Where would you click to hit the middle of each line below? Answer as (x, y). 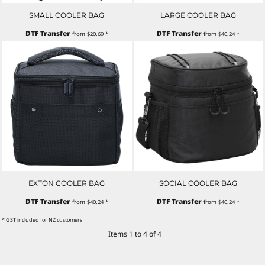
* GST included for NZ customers (42, 220)
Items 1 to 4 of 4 (135, 234)
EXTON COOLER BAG (67, 183)
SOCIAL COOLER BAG (198, 183)
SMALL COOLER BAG (67, 15)
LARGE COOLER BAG (198, 15)
